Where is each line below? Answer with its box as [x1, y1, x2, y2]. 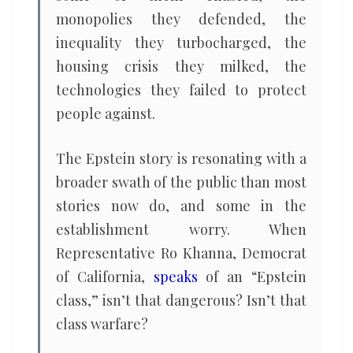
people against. [56, 104, 155, 123]
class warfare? [56, 314, 148, 333]
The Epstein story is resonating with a [56, 149, 307, 168]
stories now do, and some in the [56, 196, 307, 215]
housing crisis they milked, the [56, 57, 307, 76]
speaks [153, 267, 198, 286]
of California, [56, 267, 154, 286]
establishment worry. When [56, 220, 307, 239]
